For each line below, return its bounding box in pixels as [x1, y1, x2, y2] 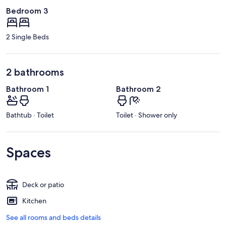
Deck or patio [22, 180, 64, 190]
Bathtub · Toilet [6, 110, 54, 120]
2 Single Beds [6, 32, 49, 41]
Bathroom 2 [116, 84, 161, 94]
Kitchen [22, 196, 46, 206]
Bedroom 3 [6, 6, 48, 16]
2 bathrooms [6, 66, 64, 78]
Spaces [6, 144, 51, 161]
